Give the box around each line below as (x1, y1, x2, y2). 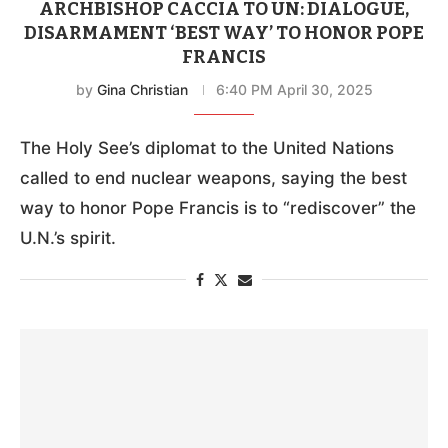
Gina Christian (96, 80, 188, 98)
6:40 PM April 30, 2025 (215, 80, 373, 98)
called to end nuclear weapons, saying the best (20, 167, 407, 188)
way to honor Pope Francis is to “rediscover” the (20, 197, 416, 218)
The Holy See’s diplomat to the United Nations (20, 137, 394, 158)
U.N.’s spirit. (20, 227, 116, 248)
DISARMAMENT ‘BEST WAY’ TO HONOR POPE (24, 21, 424, 44)
